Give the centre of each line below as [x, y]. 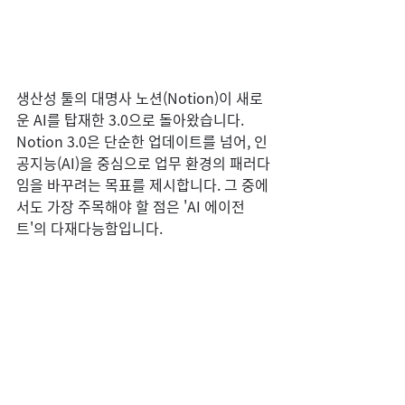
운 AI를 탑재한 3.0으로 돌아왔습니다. [132, 119]
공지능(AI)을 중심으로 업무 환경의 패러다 [143, 163]
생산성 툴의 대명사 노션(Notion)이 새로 [140, 98]
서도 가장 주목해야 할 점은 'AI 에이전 [131, 206]
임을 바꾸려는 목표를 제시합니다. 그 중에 [142, 184]
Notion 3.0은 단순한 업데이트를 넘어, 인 [142, 141]
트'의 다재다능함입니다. [89, 228]
